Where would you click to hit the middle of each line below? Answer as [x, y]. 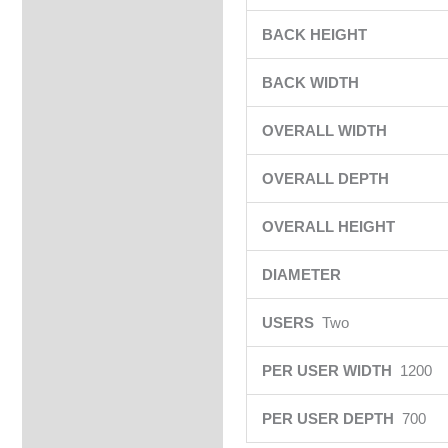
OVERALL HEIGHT [330, 227]
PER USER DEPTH [331, 419]
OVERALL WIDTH [326, 131]
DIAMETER [303, 275]
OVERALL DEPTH [327, 179]
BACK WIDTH [312, 83]
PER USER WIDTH [330, 371]
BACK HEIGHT [316, 35]
